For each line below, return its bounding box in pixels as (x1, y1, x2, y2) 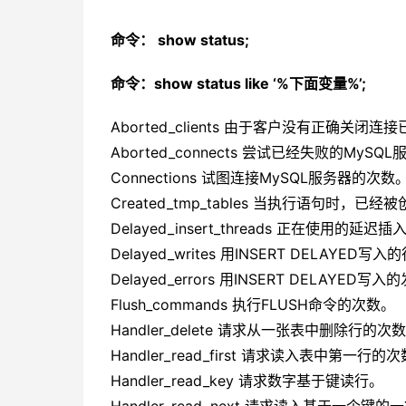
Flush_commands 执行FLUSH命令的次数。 (111, 295, 395, 314)
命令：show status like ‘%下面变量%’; (111, 74, 366, 92)
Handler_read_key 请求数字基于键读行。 (111, 372, 383, 390)
